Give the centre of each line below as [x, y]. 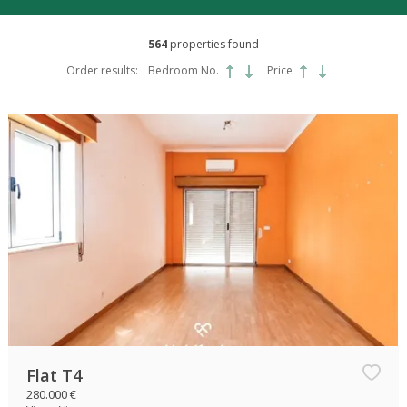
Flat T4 [55, 376]
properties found [213, 44]
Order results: [102, 71]
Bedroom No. [184, 71]
